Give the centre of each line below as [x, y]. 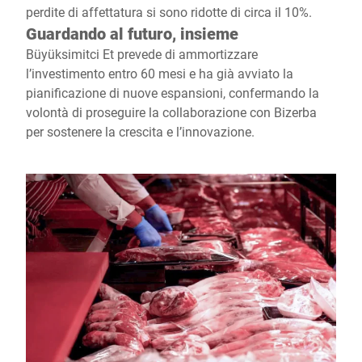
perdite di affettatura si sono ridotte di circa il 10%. [169, 12]
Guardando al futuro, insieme [132, 34]
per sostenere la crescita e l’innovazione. [140, 132]
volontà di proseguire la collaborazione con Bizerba [171, 112]
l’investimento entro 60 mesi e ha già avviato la [160, 74]
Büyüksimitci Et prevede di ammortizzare [142, 54]
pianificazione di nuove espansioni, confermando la [173, 93]
